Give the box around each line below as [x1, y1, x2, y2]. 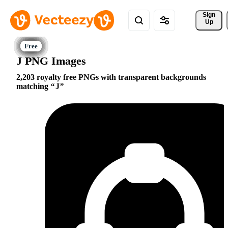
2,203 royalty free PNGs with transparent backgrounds [16, 73, 206, 82]
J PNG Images [16, 54, 86, 67]
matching [16, 82, 50, 91]
